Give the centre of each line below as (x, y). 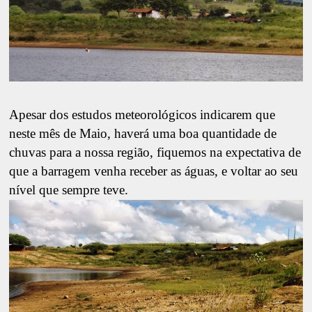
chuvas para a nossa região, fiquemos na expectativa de (155, 153)
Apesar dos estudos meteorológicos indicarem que (142, 115)
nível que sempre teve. (69, 190)
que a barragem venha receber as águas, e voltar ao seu (154, 171)
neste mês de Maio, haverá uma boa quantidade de (143, 134)
